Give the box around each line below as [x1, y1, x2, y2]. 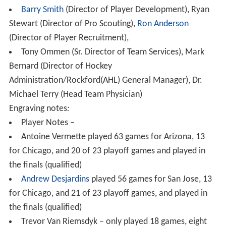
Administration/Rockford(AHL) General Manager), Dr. [9, 75, 202, 85]
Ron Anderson [137, 19, 189, 29]
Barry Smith [21, 5, 64, 15]
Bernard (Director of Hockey [9, 61, 112, 71]
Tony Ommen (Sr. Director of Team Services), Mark [21, 47, 204, 57]
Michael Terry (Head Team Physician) [9, 89, 142, 99]
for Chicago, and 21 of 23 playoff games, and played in [9, 188, 207, 198]
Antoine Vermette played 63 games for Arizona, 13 [21, 132, 205, 142]
